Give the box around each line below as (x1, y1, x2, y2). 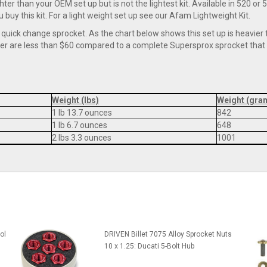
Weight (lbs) (52, 95, 99, 105)
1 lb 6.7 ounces (52, 120, 107, 131)
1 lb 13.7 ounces (52, 108, 112, 118)
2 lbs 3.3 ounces (52, 133, 111, 143)
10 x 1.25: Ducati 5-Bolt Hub (104, 242, 194, 251)
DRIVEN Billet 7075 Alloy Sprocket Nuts (104, 230, 232, 239)
